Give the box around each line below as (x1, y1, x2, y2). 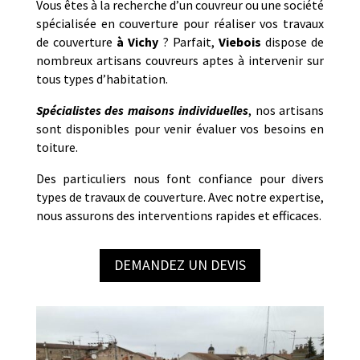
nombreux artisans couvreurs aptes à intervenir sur (35, 52, 325, 69)
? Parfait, (158, 34, 219, 51)
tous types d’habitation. (35, 71, 168, 88)
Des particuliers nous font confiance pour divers (35, 170, 325, 187)
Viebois (218, 34, 261, 51)
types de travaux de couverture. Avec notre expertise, (35, 189, 325, 206)
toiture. (35, 139, 78, 156)
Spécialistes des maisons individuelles (35, 102, 248, 119)
